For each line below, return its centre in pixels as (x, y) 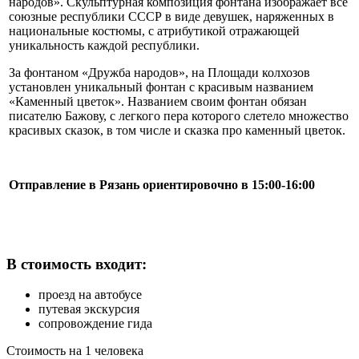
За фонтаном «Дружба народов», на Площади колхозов (159, 73)
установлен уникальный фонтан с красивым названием (161, 87)
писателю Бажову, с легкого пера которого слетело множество (179, 116)
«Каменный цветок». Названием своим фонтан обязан (158, 102)
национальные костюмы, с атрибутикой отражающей (154, 31)
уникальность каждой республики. (104, 46)
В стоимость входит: (77, 264)
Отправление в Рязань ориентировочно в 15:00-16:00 (162, 185)
